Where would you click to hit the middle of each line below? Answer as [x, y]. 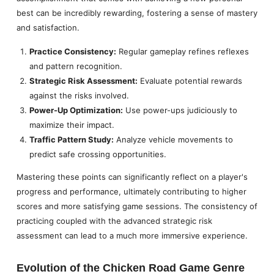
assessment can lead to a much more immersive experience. [132, 235]
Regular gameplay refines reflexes [182, 51]
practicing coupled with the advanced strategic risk [114, 220]
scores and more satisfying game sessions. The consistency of [137, 206]
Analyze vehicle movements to [173, 139]
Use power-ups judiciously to [180, 110]
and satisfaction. [48, 28]
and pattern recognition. [76, 66]
